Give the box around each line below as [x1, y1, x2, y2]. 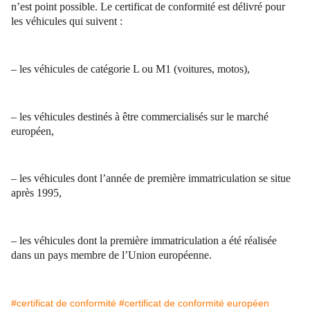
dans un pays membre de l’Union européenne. [11, 249, 212, 262]
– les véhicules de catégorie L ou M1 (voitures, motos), [11, 63, 250, 75]
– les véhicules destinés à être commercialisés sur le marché [11, 110, 268, 122]
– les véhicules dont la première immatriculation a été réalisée [11, 235, 277, 247]
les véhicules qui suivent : [11, 15, 122, 28]
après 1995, [11, 187, 62, 199]
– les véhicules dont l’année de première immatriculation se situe [11, 172, 291, 185]
